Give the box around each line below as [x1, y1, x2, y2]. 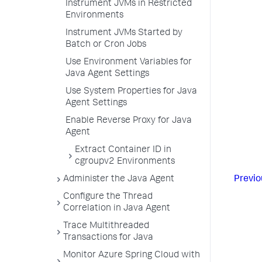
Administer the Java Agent [63, 175, 174, 184]
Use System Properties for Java [65, 87, 197, 96]
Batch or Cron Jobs [65, 40, 146, 50]
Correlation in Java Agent [63, 204, 170, 213]
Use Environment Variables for [65, 58, 192, 67]
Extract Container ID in [75, 146, 171, 155]
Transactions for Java [63, 233, 153, 243]
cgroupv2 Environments [75, 157, 175, 167]
